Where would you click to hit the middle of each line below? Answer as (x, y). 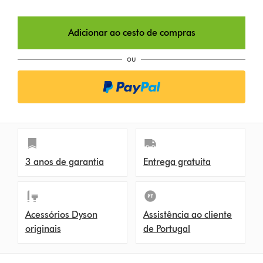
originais (43, 228)
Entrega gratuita (177, 161)
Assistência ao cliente (188, 214)
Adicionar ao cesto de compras (131, 32)
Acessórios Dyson (61, 214)
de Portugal (167, 228)
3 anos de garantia (64, 161)
